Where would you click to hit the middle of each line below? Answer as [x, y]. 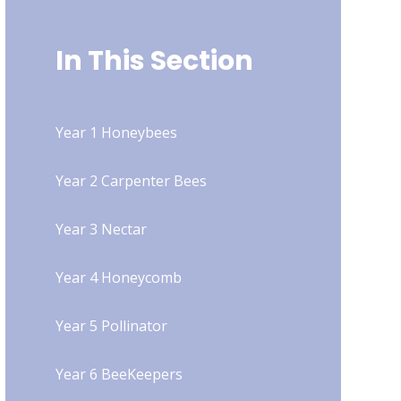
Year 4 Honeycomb [118, 278]
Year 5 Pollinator [111, 326]
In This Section [154, 61]
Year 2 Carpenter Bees [131, 181]
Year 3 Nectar [101, 230]
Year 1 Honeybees [116, 133]
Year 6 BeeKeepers [119, 375]
